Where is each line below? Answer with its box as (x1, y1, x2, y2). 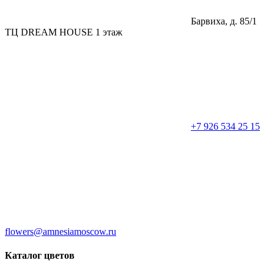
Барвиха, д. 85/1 (188, 15, 257, 26)
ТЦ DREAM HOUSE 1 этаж (5, 26, 122, 37)
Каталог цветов (5, 250, 75, 261)
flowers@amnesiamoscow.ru (5, 226, 116, 237)
